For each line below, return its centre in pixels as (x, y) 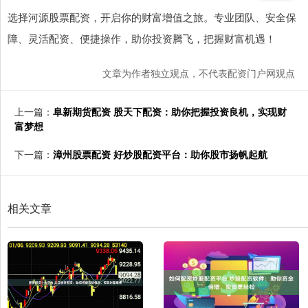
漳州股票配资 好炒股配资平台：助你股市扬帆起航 (160, 154)
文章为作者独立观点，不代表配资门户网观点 (199, 73)
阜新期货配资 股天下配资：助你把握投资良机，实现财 (170, 112)
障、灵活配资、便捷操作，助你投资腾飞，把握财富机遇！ (142, 38)
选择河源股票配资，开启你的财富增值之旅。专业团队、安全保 (152, 17)
